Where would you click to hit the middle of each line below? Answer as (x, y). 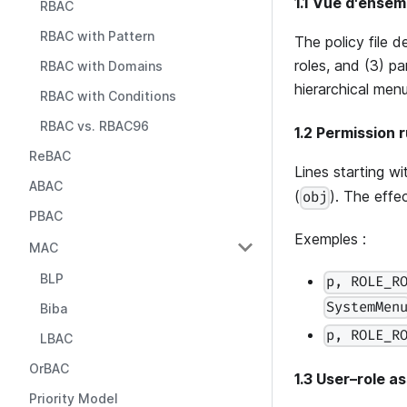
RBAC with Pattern (97, 36)
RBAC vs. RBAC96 (94, 126)
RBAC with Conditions (108, 96)
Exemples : (330, 239)
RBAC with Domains (101, 66)
